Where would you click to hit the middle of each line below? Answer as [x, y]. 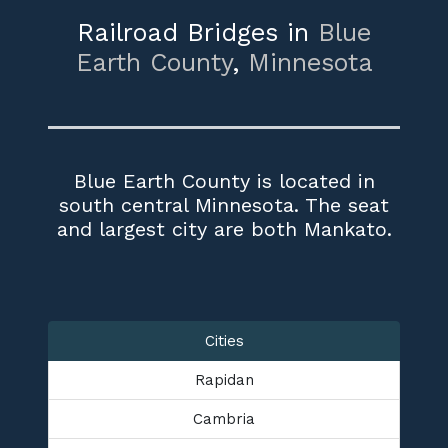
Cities [224, 340]
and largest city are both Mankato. [224, 228]
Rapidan [224, 379]
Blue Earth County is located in [224, 180]
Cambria [224, 418]
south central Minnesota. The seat [224, 204]
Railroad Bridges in [197, 32]
